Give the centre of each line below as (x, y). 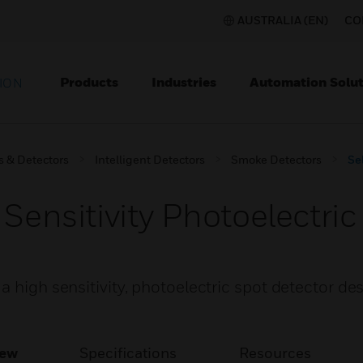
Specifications (128, 353)
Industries (184, 82)
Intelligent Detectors (150, 159)
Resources (275, 353)
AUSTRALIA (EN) (283, 20)
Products (89, 82)
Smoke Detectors (276, 159)
